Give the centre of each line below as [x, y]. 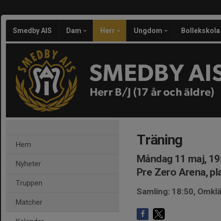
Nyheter [28, 164]
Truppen [29, 183]
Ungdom [149, 31]
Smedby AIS [32, 31]
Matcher [29, 202]
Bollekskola [201, 31]
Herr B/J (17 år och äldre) [152, 92]
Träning [160, 140]
